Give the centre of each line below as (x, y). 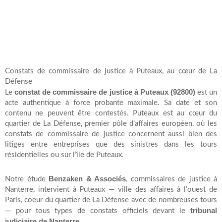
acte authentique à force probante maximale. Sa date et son (111, 103)
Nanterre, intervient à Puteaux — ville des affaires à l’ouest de (111, 189)
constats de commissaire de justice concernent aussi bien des (111, 134)
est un (206, 93)
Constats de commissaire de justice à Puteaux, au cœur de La (111, 71)
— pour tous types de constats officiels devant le (98, 211)
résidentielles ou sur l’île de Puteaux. (64, 155)
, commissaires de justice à (171, 179)
